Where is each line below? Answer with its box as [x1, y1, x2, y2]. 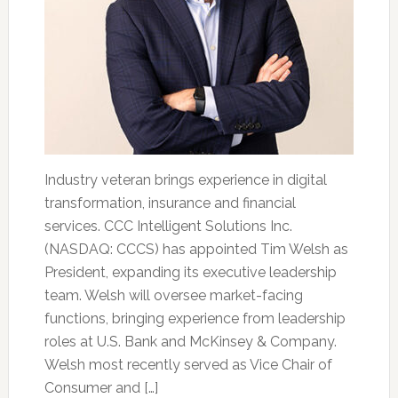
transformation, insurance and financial [44, 195, 296, 211]
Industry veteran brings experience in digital [44, 171, 327, 188]
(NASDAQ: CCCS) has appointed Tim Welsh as [44, 241, 348, 258]
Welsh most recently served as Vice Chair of [44, 356, 332, 373]
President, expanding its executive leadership [44, 264, 337, 281]
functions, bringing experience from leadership [44, 310, 346, 327]
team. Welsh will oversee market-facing [44, 287, 303, 304]
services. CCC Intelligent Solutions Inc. [44, 218, 292, 235]
